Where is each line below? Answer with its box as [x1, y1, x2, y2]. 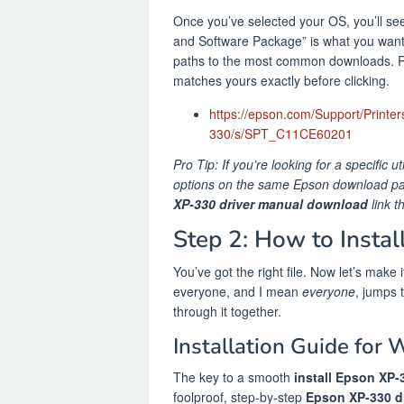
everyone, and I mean [173, 281, 302, 300]
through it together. [173, 301, 281, 320]
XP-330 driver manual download [173, 194, 368, 213]
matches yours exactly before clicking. [173, 71, 390, 90]
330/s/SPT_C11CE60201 [209, 124, 353, 143]
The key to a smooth [173, 367, 294, 386]
